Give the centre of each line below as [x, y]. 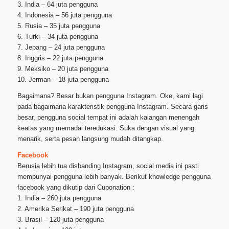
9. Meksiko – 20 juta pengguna [63, 69]
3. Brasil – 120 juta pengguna [60, 220]
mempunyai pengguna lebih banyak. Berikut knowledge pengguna [114, 177]
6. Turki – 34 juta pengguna [58, 37]
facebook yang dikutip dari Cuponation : [76, 188]
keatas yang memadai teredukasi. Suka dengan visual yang [106, 128]
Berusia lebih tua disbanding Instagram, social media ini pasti [108, 166]
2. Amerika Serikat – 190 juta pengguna [75, 209]
